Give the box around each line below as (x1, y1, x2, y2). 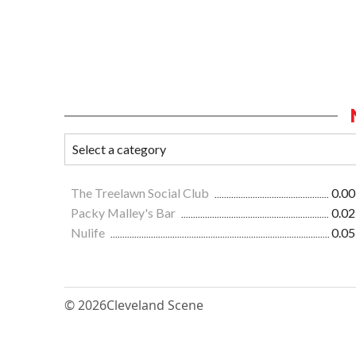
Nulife (71, 225, 107, 241)
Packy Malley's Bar (71, 205, 178, 221)
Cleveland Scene (106, 296, 203, 315)
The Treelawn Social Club (71, 185, 211, 201)
